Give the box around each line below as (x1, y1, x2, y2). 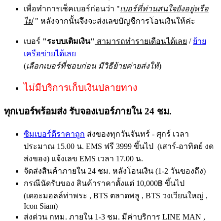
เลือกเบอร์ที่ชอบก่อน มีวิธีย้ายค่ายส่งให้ (26, 62, 159, 71)
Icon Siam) (24, 201, 58, 210)
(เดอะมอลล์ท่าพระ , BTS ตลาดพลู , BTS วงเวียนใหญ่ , (24, 191, 208, 200)
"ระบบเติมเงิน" (42, 37, 95, 46)
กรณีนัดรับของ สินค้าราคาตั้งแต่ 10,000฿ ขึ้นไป (24, 179, 184, 187)
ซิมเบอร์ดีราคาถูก (24, 129, 85, 138)
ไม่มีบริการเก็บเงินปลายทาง (24, 82, 137, 93)
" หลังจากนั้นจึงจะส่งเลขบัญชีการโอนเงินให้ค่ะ (33, 17, 195, 26)
